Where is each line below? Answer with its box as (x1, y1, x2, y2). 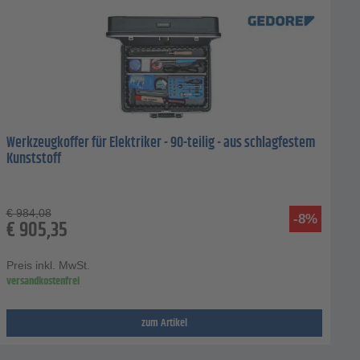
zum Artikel (141, 314, 187, 333)
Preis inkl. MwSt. (6, 259, 90, 272)
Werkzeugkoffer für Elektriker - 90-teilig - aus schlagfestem (6, 132, 315, 155)
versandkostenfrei (6, 272, 80, 291)
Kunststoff (6, 148, 61, 171)
